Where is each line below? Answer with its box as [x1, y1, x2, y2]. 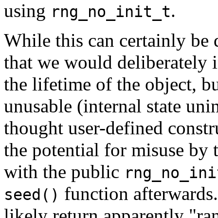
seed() [4, 186, 59, 204]
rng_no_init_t [51, 3, 171, 21]
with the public [4, 161, 124, 182]
